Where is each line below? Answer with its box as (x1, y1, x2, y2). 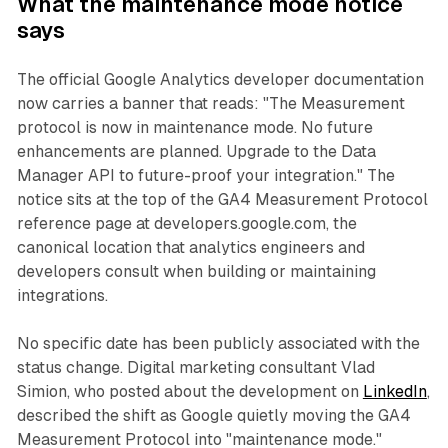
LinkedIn (362, 382, 427, 402)
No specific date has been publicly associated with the (16, 334, 420, 354)
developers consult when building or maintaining (16, 262, 376, 282)
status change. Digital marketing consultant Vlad (16, 358, 375, 378)
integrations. (16, 286, 108, 306)
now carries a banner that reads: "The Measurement (16, 94, 405, 114)
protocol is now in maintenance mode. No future (16, 118, 373, 138)
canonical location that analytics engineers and (16, 238, 365, 258)
